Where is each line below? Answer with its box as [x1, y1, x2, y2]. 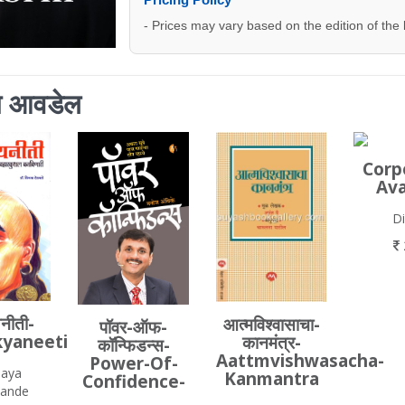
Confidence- [81, 370, 185, 394]
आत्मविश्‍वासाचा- [222, 312, 320, 336]
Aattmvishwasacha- [215, 348, 384, 372]
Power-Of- [89, 352, 178, 376]
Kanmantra [223, 366, 319, 391]
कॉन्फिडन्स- [97, 334, 170, 358]
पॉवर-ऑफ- [99, 316, 168, 340]
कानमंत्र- [241, 330, 301, 354]
